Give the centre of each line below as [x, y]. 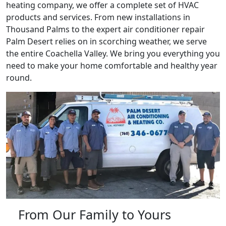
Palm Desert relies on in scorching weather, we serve [106, 41]
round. [19, 78]
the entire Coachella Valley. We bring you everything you [113, 53]
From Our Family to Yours [95, 214]
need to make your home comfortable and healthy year [112, 66]
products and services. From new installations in [98, 17]
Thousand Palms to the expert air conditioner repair [105, 29]
